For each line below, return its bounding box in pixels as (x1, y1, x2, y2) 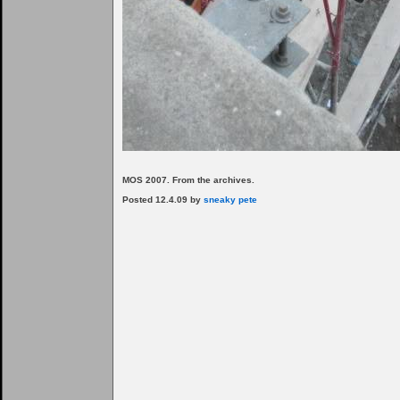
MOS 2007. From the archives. (122, 175, 254, 185)
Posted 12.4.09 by (122, 195, 204, 204)
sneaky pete (204, 195, 257, 204)
